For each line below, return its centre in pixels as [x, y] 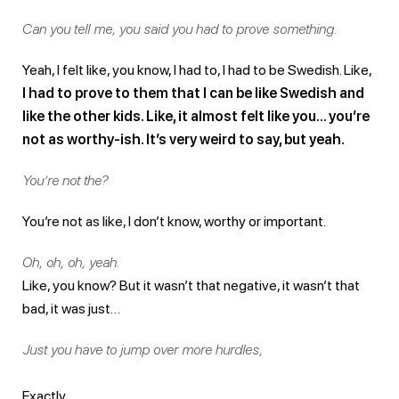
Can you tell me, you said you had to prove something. [180, 28]
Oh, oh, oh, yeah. [71, 262]
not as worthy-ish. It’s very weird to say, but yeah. [183, 139]
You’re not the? [65, 180]
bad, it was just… [71, 308]
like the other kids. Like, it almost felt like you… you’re [196, 116]
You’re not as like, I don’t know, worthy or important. [174, 221]
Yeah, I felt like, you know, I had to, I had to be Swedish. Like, [197, 69]
